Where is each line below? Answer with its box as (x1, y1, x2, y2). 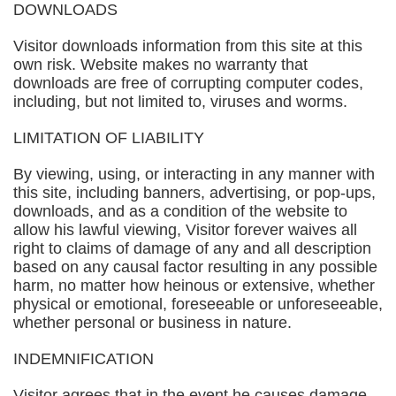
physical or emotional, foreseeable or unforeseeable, (13, 295, 383, 313)
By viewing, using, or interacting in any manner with (13, 165, 375, 183)
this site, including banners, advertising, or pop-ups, (13, 184, 376, 202)
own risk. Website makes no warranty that (13, 56, 308, 73)
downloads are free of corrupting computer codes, (13, 74, 363, 92)
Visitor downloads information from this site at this (13, 37, 362, 55)
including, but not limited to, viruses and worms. (13, 93, 347, 110)
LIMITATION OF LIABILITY (13, 129, 204, 147)
